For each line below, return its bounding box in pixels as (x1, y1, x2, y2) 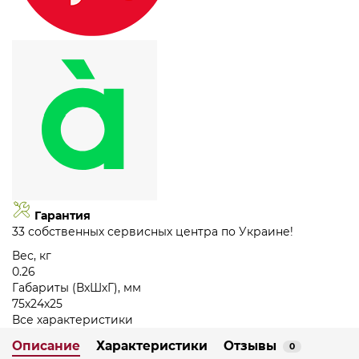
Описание (12, 338, 80, 354)
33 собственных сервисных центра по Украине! (12, 224, 293, 240)
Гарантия (34, 208, 91, 224)
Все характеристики (12, 313, 133, 328)
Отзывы (224, 338, 276, 354)
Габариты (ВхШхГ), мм (12, 280, 141, 296)
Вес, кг (12, 248, 51, 264)
